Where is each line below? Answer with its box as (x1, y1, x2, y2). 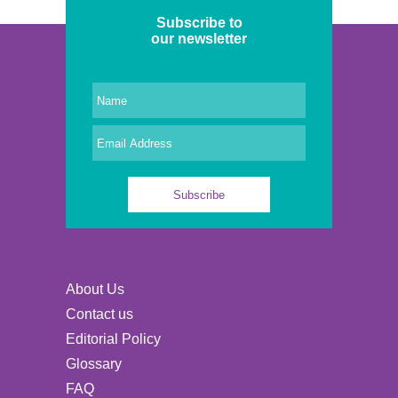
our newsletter (151, 31, 247, 47)
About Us (65, 282, 124, 298)
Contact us (65, 306, 133, 322)
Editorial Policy (65, 331, 161, 347)
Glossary (65, 356, 122, 372)
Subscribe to (155, 15, 243, 31)
